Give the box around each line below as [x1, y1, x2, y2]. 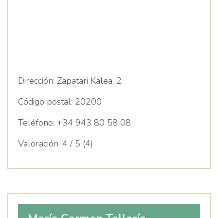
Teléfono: [18, 117, 54, 128]
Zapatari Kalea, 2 [54, 75, 122, 87]
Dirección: [18, 75, 54, 87]
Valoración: [18, 138, 60, 149]
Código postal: [18, 96, 73, 108]
